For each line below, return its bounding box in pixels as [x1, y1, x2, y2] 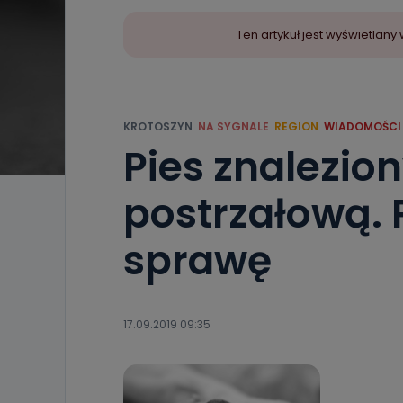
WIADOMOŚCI [324, 119, 401, 134]
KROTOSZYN [123, 119, 193, 134]
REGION [274, 119, 318, 134]
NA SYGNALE [198, 119, 269, 134]
